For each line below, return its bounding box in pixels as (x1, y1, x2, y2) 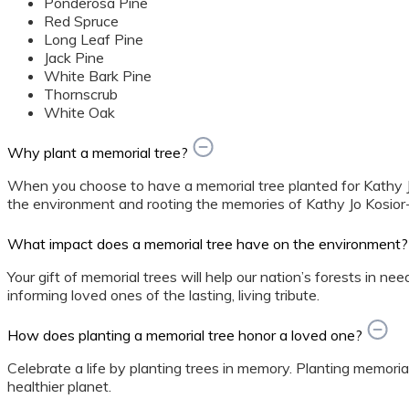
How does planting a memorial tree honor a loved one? (7, 326, 362, 345)
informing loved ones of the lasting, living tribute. (7, 286, 320, 305)
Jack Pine (44, 48, 104, 68)
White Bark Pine (44, 67, 152, 86)
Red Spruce (44, 12, 119, 31)
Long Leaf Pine (44, 30, 143, 49)
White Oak (44, 103, 115, 122)
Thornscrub (44, 85, 118, 104)
